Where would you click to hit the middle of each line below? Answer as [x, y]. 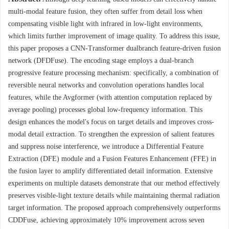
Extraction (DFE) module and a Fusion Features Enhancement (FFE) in [112, 159]
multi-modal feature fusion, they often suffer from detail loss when [105, 12]
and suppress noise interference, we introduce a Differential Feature [106, 146]
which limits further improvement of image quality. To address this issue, [114, 36]
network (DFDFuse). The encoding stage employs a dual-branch [101, 61]
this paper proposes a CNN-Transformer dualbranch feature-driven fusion [114, 48]
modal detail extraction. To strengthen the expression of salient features [111, 134]
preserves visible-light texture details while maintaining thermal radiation [114, 196]
